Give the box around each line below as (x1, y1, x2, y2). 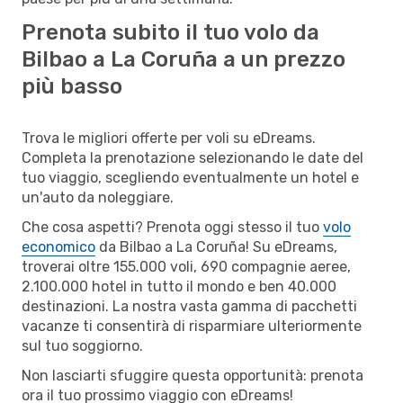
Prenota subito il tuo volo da (22, 19, 319, 45)
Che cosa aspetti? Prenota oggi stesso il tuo (22, 218, 323, 236)
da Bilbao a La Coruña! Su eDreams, (95, 237, 337, 255)
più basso (22, 73, 122, 99)
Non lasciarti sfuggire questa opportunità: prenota (22, 366, 363, 384)
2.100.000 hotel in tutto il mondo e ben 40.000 (22, 277, 336, 295)
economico (22, 237, 95, 255)
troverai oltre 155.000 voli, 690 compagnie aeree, (22, 257, 351, 275)
